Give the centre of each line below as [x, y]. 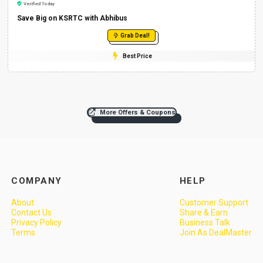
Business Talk [205, 223]
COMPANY [37, 181]
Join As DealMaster [215, 233]
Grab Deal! [135, 35]
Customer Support [214, 203]
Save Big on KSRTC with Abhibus [73, 18]
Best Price [137, 56]
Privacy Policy [37, 223]
